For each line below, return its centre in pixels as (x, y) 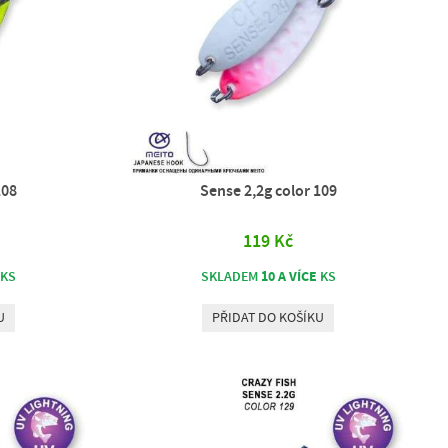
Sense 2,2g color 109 (268, 191)
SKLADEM (230, 277)
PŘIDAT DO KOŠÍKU (268, 318)
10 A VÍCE (288, 277)
